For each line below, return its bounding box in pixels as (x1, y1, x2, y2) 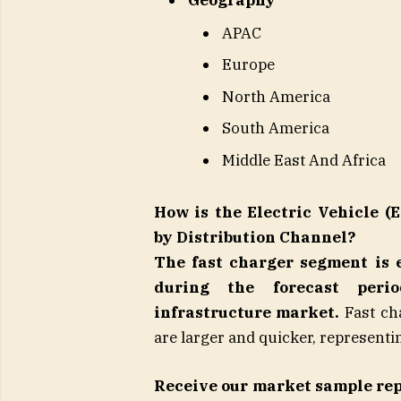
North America (221, 86, 330, 107)
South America (221, 118, 329, 139)
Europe (221, 55, 275, 75)
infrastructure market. (153, 303, 340, 323)
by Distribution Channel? (153, 227, 355, 248)
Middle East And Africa (221, 149, 386, 170)
